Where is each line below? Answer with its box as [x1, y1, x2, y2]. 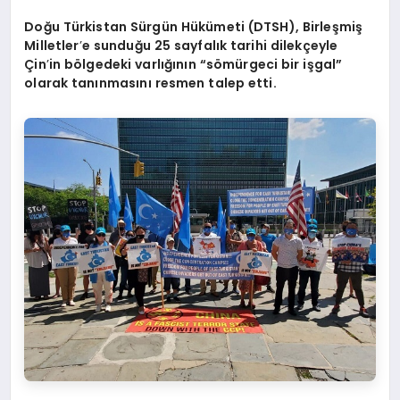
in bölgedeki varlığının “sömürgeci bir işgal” [48, 54, 343, 73]
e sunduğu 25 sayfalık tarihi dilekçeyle [81, 36, 338, 54]
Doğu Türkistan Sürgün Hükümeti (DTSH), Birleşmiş [24, 17, 363, 36]
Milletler [24, 36, 79, 54]
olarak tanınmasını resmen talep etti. [24, 73, 277, 92]
